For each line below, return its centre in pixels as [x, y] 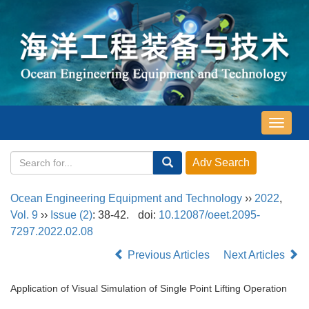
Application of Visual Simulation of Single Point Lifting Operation [150, 288]
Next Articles [256, 255]
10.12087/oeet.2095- [209, 215]
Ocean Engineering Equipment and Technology [126, 198]
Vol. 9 [24, 215]
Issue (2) [71, 215]
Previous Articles [169, 255]
